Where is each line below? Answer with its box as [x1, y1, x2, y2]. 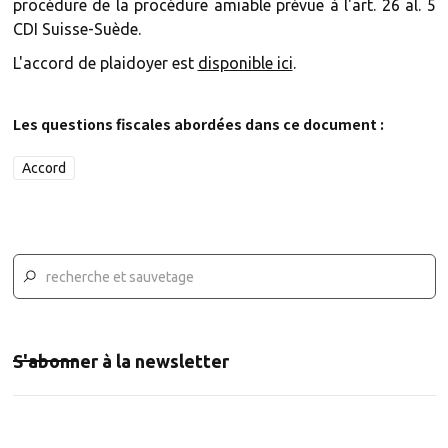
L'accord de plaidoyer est [12, 54, 198, 72]
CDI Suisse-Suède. [12, 20, 141, 38]
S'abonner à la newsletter [12, 351, 229, 371]
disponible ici [197, 54, 293, 72]
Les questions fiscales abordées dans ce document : [12, 114, 384, 134]
